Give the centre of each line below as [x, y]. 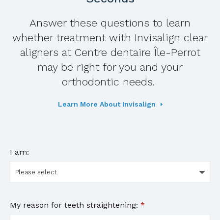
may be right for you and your [110, 67]
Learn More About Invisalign [107, 104]
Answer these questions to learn [110, 23]
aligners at [47, 53]
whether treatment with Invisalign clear [110, 38]
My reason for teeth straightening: [75, 205]
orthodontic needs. [110, 82]
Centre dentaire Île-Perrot [137, 53]
